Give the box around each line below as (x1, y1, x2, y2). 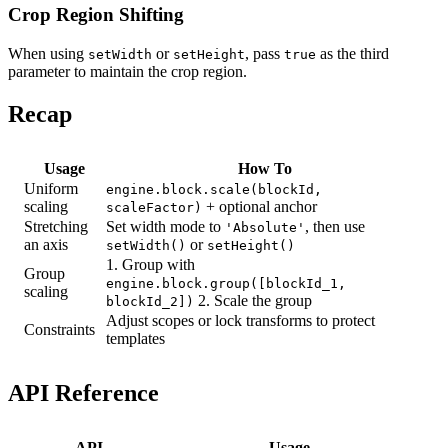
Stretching (24, 217, 88, 235)
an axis (24, 235, 68, 253)
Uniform (24, 179, 78, 197)
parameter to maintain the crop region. (8, 63, 247, 81)
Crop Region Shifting (8, 4, 184, 26)
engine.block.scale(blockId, (106, 181, 322, 197)
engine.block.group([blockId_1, (106, 275, 346, 291)
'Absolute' (225, 219, 305, 235)
